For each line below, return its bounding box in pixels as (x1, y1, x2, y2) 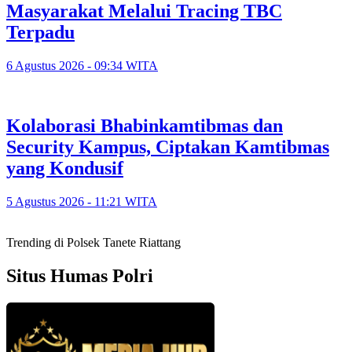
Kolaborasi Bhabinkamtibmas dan (6, 115, 283, 136)
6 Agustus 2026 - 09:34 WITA (6, 58, 158, 72)
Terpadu (6, 22, 75, 43)
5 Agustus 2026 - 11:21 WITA (6, 194, 157, 208)
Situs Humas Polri (6, 265, 153, 286)
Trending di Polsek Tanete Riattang (6, 235, 181, 249)
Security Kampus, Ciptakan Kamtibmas (6, 136, 329, 157)
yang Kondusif (6, 157, 123, 178)
